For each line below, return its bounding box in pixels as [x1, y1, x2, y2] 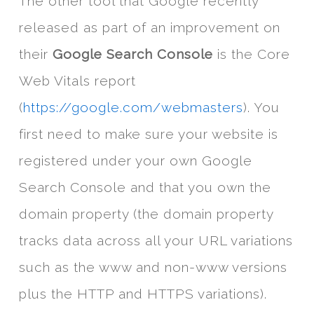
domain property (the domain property [18, 206, 273, 222]
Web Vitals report [18, 73, 136, 89]
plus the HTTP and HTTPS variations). [18, 286, 267, 302]
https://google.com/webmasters [22, 100, 243, 116]
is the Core [212, 46, 290, 62]
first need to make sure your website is [18, 126, 278, 142]
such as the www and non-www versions [18, 259, 287, 275]
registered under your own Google [18, 153, 252, 169]
